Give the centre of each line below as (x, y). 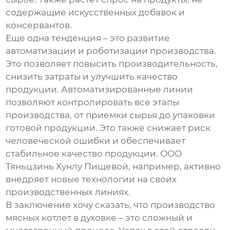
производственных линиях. (68, 192)
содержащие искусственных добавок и (95, 13)
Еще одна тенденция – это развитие (88, 38)
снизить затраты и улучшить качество (92, 77)
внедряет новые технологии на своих (91, 179)
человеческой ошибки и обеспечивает (96, 141)
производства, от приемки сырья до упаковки (111, 115)
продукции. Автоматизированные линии (100, 90)
